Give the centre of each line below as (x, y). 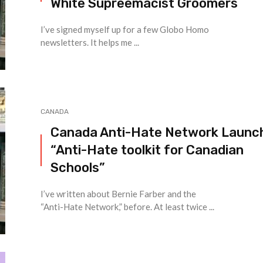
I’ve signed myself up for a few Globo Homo (125, 30)
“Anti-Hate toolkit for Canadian (147, 150)
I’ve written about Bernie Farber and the (118, 194)
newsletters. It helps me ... (90, 43)
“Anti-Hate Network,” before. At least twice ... (127, 207)
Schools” (78, 168)
